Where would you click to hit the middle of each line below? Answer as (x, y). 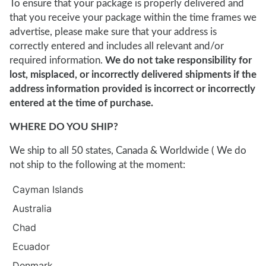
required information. (57, 60)
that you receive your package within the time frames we (133, 18)
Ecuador (31, 246)
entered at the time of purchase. (81, 103)
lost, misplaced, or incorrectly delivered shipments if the (133, 75)
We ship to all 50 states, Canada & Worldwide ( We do (128, 151)
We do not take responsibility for (178, 60)
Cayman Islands (47, 189)
